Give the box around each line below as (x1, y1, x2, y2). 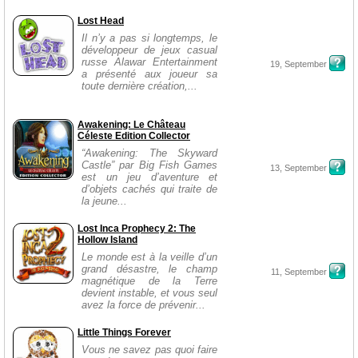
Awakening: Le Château (78, 119, 185, 130)
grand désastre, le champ (82, 263, 217, 275)
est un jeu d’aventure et (82, 171, 217, 183)
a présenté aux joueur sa (82, 68, 217, 80)
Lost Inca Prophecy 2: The (78, 223, 196, 234)
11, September (271, 267, 327, 276)
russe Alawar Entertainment (82, 56, 217, 68)
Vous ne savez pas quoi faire (82, 344, 217, 356)
